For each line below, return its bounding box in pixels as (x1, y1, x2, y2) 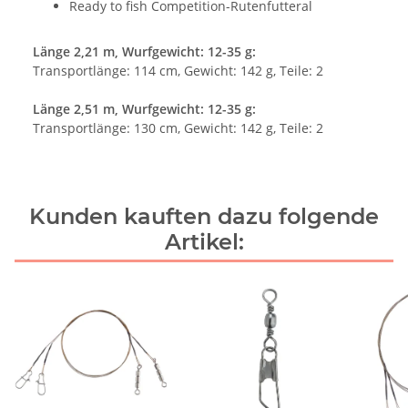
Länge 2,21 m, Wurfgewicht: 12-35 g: (33, 42, 256, 60)
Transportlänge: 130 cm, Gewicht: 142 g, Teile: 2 (33, 118, 323, 137)
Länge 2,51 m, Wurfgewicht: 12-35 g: (33, 99, 256, 117)
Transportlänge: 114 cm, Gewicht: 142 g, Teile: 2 (33, 61, 323, 79)
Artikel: (164, 228, 244, 255)
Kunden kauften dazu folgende (29, 202, 379, 229)
